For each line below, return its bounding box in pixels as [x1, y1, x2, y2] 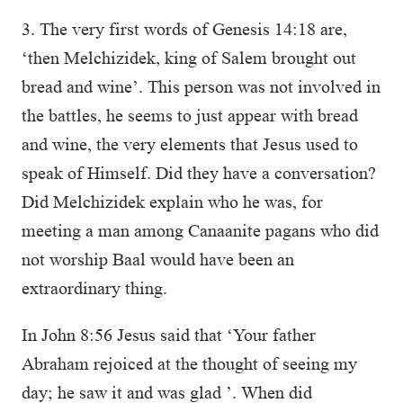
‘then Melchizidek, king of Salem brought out [22, 48, 356, 67]
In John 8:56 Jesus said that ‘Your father [22, 325, 316, 345]
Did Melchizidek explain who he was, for [22, 192, 323, 211]
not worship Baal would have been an [22, 249, 294, 269]
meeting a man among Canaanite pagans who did [22, 220, 379, 240]
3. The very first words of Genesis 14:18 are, [22, 19, 347, 39]
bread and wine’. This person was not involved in [22, 76, 381, 96]
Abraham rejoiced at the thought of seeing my [22, 354, 357, 373]
